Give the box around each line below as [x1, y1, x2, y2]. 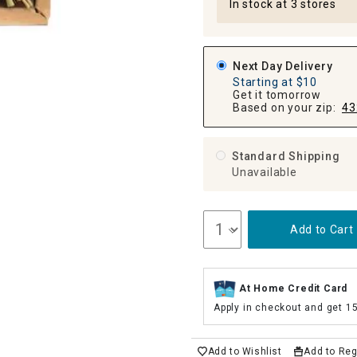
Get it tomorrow [233, 88, 321, 101]
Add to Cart [289, 223, 354, 236]
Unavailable [232, 166, 297, 178]
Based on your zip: [233, 101, 342, 114]
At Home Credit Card [239, 283, 348, 295]
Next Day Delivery [233, 60, 333, 73]
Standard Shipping [232, 150, 343, 163]
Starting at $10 [233, 76, 317, 88]
